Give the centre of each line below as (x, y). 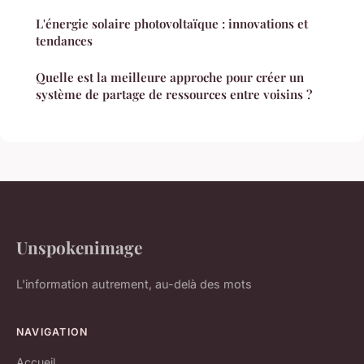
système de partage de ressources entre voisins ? (174, 95)
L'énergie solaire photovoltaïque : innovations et (172, 24)
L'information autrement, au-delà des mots (134, 284)
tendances (64, 41)
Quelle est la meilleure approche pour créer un (170, 78)
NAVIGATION (52, 332)
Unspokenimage (79, 247)
